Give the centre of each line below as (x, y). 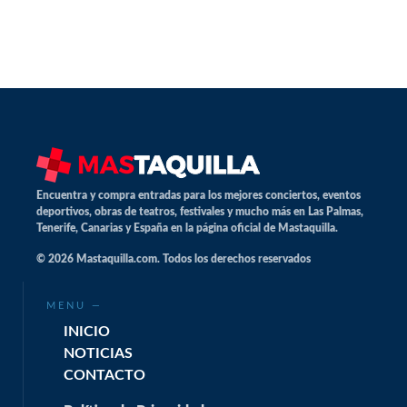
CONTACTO (104, 375)
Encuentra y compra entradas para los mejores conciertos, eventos (199, 195)
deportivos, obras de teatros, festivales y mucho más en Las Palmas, (200, 212)
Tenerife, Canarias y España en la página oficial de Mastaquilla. (187, 228)
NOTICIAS (98, 353)
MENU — (74, 306)
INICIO (87, 332)
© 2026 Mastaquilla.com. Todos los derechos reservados (174, 259)
